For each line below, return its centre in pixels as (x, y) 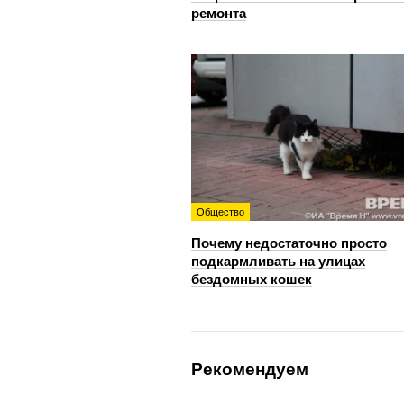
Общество (220, 212)
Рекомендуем (250, 369)
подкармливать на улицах (278, 261)
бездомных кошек (252, 279)
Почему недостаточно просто (289, 243)
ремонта (219, 13)
